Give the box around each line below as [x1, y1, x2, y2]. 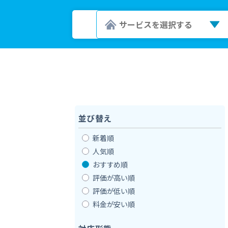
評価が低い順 [93, 185, 135, 196]
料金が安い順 [93, 198, 135, 209]
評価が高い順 [93, 172, 135, 183]
